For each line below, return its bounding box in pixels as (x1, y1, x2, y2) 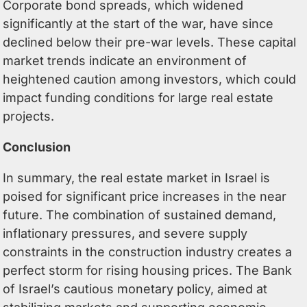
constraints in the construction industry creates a (3, 244, 293, 259)
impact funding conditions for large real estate (3, 90, 274, 105)
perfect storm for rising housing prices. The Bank (3, 262, 293, 278)
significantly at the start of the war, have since (3, 16, 274, 31)
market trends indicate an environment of (3, 53, 247, 68)
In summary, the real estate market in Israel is (3, 170, 271, 185)
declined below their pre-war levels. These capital (3, 34, 297, 49)
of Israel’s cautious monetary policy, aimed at (3, 281, 268, 296)
